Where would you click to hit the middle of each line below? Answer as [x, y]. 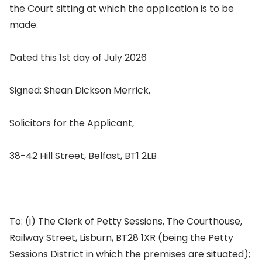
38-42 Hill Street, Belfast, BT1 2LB [83, 156]
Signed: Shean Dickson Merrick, [80, 90]
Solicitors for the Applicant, [72, 123]
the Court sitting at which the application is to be [122, 8]
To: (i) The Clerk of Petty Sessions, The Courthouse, [126, 221]
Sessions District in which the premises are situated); [130, 254]
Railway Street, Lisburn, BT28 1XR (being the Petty [121, 238]
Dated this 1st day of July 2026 [78, 58]
